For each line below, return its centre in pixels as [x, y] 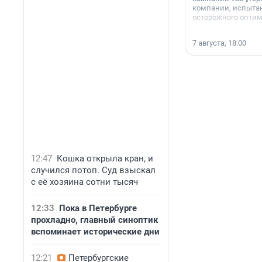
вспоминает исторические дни [95, 232]
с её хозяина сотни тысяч [85, 182]
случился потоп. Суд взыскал [93, 170]
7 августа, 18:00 [219, 43]
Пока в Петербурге [98, 208]
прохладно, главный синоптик [94, 220]
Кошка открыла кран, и [105, 158]
